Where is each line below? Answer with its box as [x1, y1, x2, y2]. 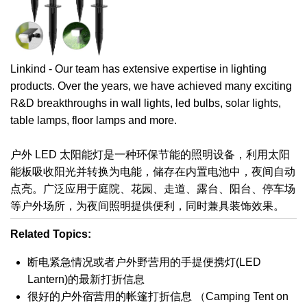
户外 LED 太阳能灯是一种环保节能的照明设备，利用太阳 [10, 149, 290, 161]
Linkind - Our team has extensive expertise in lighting [10, 63, 267, 75]
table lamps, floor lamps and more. [10, 114, 177, 127]
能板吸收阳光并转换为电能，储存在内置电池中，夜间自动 [10, 166, 295, 178]
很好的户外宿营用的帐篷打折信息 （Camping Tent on [27, 291, 288, 303]
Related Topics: [10, 228, 91, 241]
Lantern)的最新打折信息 [27, 273, 145, 286]
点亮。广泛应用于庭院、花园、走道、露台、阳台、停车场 [10, 183, 295, 195]
